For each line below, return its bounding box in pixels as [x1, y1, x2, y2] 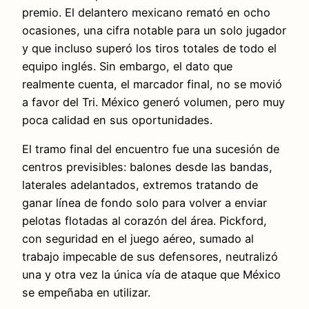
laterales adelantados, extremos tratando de [22, 178, 258, 192]
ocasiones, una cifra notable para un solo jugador [22, 23, 286, 37]
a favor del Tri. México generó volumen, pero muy [22, 94, 285, 109]
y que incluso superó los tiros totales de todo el [22, 41, 277, 55]
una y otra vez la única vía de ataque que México [22, 268, 281, 282]
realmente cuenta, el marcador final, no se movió [22, 77, 282, 91]
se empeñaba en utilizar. [22, 286, 150, 300]
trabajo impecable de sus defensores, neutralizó [22, 250, 278, 264]
